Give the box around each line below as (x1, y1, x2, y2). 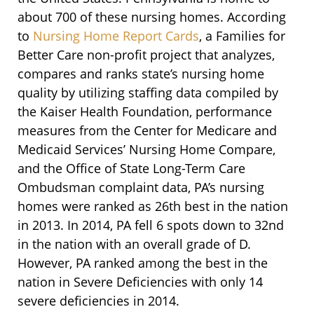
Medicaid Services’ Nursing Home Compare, (18, 141, 275, 158)
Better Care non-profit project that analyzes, (18, 46, 275, 64)
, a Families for (199, 27, 285, 45)
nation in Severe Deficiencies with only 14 (18, 273, 263, 291)
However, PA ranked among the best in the (18, 254, 268, 272)
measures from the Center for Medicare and (18, 122, 277, 139)
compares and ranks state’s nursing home (18, 65, 264, 83)
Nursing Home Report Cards (33, 27, 199, 45)
